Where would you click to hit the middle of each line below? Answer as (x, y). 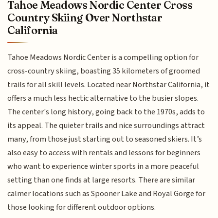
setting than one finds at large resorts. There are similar (101, 180)
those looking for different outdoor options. (82, 208)
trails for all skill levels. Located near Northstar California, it (109, 85)
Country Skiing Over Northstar (85, 17)
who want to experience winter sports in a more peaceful (103, 167)
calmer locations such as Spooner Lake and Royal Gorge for (107, 194)
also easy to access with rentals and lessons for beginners (104, 153)
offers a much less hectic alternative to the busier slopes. (103, 99)
